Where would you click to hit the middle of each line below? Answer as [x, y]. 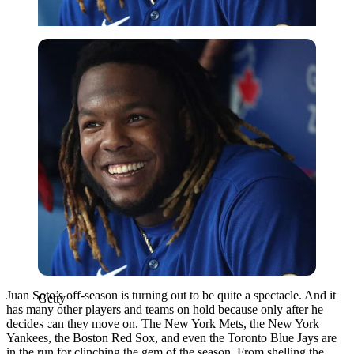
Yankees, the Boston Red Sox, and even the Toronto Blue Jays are [171, 337]
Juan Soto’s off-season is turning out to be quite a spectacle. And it [171, 295]
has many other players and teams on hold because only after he [165, 309]
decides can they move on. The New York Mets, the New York [163, 323]
